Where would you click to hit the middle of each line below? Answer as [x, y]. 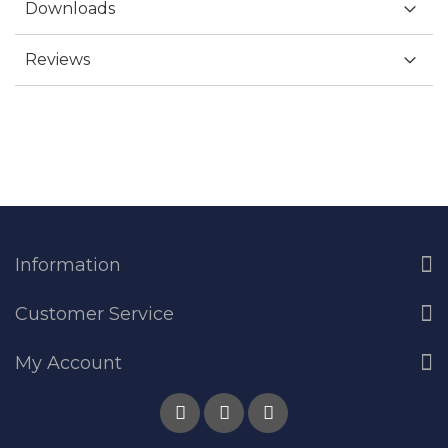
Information [68, 264]
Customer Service [94, 313]
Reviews [57, 59]
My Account [68, 362]
